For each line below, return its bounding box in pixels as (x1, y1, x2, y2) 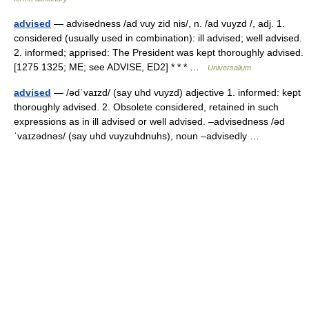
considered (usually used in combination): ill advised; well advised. (14, 32, 302, 43)
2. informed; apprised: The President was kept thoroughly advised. (14, 47, 303, 58)
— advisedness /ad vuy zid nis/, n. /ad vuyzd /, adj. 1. (51, 18, 285, 29)
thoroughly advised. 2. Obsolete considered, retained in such (14, 101, 279, 112)
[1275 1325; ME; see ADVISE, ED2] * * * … (14, 61, 208, 72)
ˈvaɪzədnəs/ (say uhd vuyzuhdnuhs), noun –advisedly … (14, 130, 265, 141)
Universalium (208, 63, 251, 72)
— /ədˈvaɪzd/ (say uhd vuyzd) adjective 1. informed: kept (51, 87, 301, 98)
